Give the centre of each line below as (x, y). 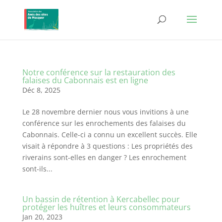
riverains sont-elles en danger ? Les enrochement (104, 157)
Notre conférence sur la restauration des (99, 72)
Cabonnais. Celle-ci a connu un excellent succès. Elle (110, 135)
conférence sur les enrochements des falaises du (104, 123)
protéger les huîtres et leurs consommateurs (106, 207)
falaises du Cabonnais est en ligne (85, 80)
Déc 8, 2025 (41, 90)
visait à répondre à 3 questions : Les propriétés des (107, 146)
